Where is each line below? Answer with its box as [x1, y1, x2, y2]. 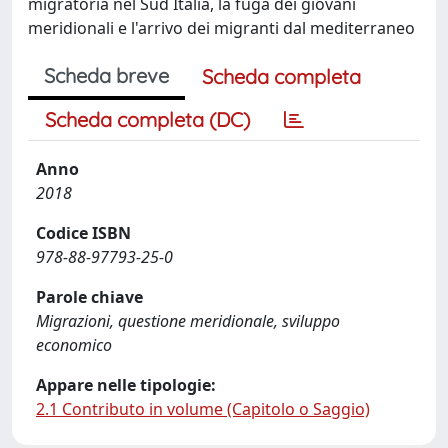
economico [36, 333, 112, 356]
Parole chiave [36, 285, 143, 308]
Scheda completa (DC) [45, 106, 250, 132]
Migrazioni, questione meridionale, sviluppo [36, 309, 340, 332]
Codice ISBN [36, 221, 131, 244]
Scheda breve [44, 62, 169, 88]
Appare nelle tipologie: [36, 373, 216, 396]
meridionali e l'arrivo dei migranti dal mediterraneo [28, 16, 415, 39]
